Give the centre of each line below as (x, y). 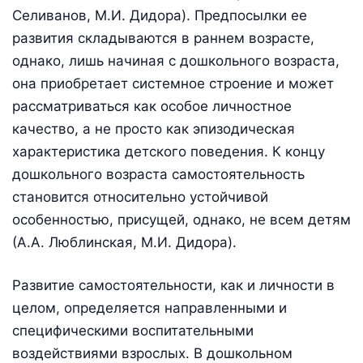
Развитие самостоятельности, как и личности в (173, 286)
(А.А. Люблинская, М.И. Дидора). (124, 242)
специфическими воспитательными (133, 331)
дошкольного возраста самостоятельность (158, 174)
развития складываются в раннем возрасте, (163, 38)
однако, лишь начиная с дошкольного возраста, (176, 60)
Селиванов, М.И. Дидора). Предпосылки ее (160, 15)
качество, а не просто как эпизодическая (154, 128)
